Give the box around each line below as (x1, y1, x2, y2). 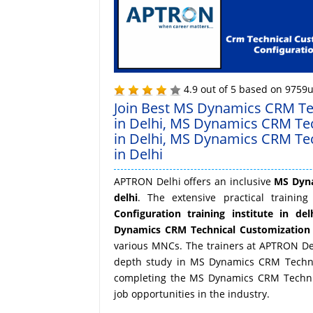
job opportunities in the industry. (114, 286, 270, 300)
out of (198, 82, 231, 96)
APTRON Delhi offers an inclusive (114, 174, 275, 188)
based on (236, 82, 285, 96)
